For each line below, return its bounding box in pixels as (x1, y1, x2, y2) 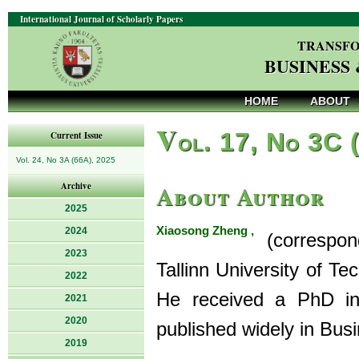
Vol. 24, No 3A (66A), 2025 (16, 155, 115, 164)
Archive (61, 179, 91, 192)
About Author (156, 179, 325, 213)
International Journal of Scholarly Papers (20, 13, 183, 26)
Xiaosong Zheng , (156, 224, 254, 237)
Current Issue (50, 129, 103, 142)
